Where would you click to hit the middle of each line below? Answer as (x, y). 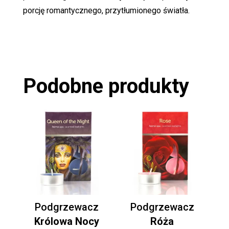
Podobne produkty (106, 86)
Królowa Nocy (67, 222)
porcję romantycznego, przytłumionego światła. (106, 11)
